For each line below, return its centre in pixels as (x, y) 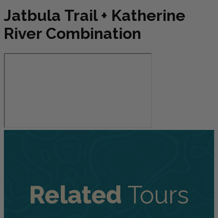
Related (78, 195)
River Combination (73, 34)
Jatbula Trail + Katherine (95, 16)
